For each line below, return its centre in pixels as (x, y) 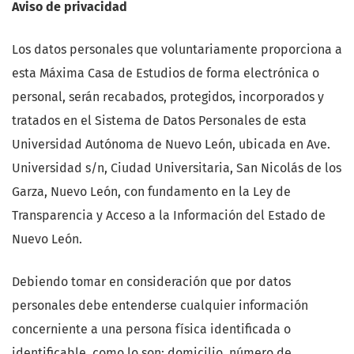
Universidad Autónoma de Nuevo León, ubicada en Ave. (171, 145)
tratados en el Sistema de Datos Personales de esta (159, 121)
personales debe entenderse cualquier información (160, 306)
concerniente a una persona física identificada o (151, 330)
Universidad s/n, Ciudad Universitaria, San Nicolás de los (177, 168)
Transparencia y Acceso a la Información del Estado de (169, 216)
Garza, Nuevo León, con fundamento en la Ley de (151, 192)
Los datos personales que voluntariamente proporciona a (177, 50)
